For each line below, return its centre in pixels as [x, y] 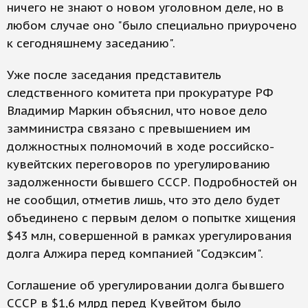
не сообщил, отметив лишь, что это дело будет [143, 200]
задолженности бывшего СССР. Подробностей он [152, 182]
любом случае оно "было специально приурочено [152, 25]
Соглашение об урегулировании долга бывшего [146, 285]
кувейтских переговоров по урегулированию [139, 164]
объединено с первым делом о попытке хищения [152, 218]
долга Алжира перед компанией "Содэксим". [135, 254]
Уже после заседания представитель [114, 75]
